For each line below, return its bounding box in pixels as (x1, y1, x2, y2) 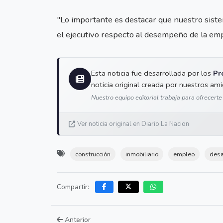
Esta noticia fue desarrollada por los (91, 68, 213, 79)
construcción (75, 150, 111, 159)
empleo (173, 150, 195, 159)
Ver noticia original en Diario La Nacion (77, 119, 189, 129)
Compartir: (57, 182, 89, 192)
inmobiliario (125, 150, 158, 159)
